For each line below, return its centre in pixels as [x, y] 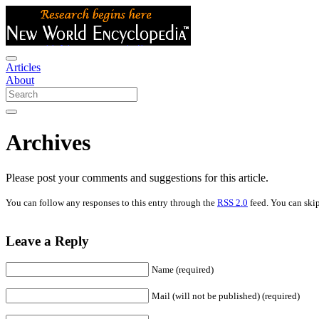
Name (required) [183, 270]
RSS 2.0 [232, 202]
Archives [48, 143]
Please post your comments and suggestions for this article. [137, 177]
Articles [23, 67]
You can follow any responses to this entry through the [111, 202]
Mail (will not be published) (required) [226, 296]
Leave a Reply [47, 241]
